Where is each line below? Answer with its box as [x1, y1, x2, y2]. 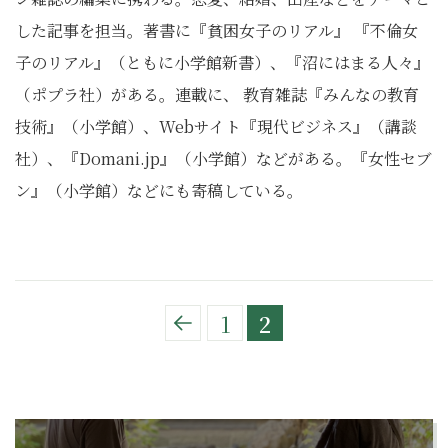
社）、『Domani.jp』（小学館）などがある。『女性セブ [15, 147, 432, 170]
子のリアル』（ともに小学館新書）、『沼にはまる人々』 [15, 51, 430, 74]
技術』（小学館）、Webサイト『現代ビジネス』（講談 [15, 115, 417, 138]
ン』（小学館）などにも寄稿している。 [15, 179, 303, 202]
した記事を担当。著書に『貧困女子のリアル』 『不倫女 [15, 19, 418, 42]
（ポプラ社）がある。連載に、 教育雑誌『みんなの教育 [15, 83, 419, 106]
